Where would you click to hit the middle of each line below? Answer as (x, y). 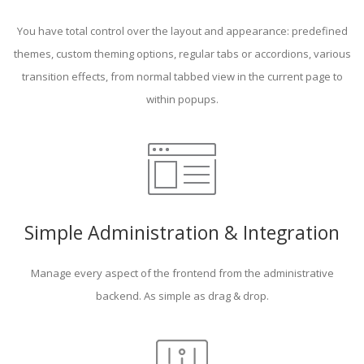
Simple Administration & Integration (182, 233)
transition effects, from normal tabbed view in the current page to (182, 77)
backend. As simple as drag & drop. (182, 296)
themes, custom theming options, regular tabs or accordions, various (182, 54)
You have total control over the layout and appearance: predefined (182, 31)
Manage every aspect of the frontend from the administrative (182, 273)
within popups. (182, 100)
